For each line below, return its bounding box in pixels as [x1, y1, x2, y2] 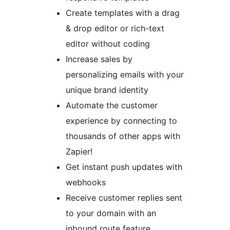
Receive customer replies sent [66, 192, 182, 203]
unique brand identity [66, 84, 148, 95]
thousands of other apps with [66, 130, 180, 141]
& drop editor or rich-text [66, 23, 164, 33]
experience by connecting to [66, 115, 177, 126]
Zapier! [66, 146, 92, 157]
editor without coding [66, 38, 150, 49]
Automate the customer [66, 100, 158, 110]
